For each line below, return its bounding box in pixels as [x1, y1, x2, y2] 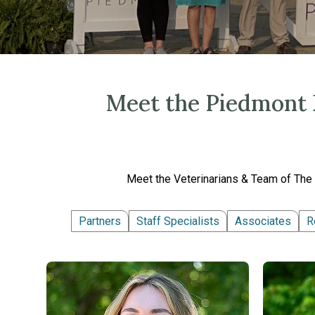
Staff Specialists [136, 214, 219, 228]
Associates [235, 214, 291, 228]
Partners [79, 214, 121, 228]
